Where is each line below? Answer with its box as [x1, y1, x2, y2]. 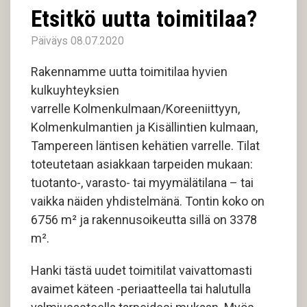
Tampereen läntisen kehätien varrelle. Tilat [31, 138, 260, 153]
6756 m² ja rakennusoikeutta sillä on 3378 [31, 212, 257, 227]
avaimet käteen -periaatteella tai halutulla [31, 282, 251, 296]
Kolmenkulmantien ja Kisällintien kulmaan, [31, 120, 258, 134]
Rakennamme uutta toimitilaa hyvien [31, 64, 228, 79]
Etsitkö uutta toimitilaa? [31, 5, 257, 32]
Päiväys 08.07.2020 [31, 34, 124, 47]
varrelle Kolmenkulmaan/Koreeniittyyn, [31, 101, 240, 116]
